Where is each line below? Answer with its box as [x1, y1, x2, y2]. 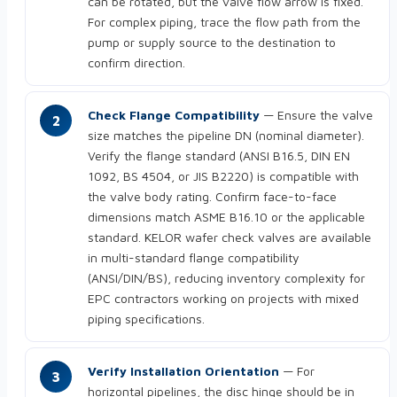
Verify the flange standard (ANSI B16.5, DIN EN [88, 148, 350, 164]
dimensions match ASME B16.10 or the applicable [88, 209, 365, 225]
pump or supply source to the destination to [88, 35, 336, 51]
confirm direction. [88, 55, 185, 71]
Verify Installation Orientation [88, 363, 279, 379]
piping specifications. [88, 311, 205, 327]
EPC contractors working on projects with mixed [88, 291, 359, 307]
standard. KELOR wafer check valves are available [88, 230, 371, 245]
